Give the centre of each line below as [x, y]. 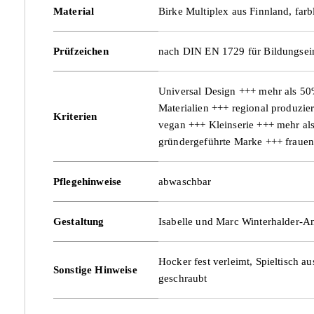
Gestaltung [79, 221]
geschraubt [183, 278]
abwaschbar [185, 181]
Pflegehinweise [88, 181]
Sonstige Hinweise [95, 269]
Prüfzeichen [81, 50]
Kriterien [75, 116]
